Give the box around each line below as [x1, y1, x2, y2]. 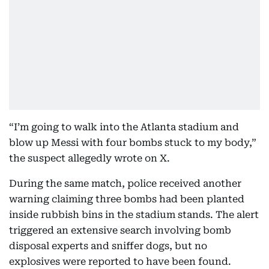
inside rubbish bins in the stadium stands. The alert [9, 209, 259, 220]
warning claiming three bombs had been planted [9, 193, 244, 205]
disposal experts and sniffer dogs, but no [9, 240, 207, 252]
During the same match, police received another [9, 178, 241, 189]
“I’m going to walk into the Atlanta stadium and [9, 121, 239, 133]
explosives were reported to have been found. [9, 256, 231, 267]
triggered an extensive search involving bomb [9, 225, 231, 236]
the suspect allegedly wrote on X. [9, 153, 170, 164]
